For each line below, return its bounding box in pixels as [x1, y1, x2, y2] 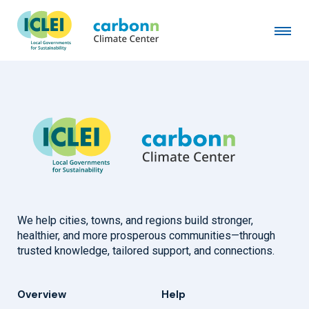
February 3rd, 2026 [17, 34, 110, 48]
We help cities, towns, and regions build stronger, [17, 214, 253, 228]
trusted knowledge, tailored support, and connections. [17, 244, 275, 258]
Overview [17, 288, 66, 302]
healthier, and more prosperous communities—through [17, 229, 275, 243]
